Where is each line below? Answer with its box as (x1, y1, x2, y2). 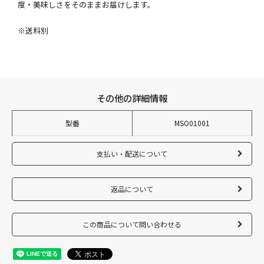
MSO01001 (174, 117, 210, 128)
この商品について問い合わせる (82, 219, 181, 229)
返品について (111, 183, 153, 194)
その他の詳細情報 (97, 91, 167, 104)
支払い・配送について (97, 148, 167, 159)
